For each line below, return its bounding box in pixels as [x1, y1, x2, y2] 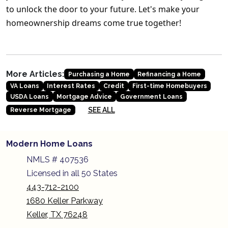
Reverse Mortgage [10, 106, 71, 114]
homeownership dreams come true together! [6, 17, 181, 28]
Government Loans [120, 93, 183, 100]
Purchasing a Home [68, 70, 130, 78]
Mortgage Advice [56, 93, 112, 100]
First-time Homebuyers [132, 82, 207, 90]
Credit [103, 82, 124, 90]
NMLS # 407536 [26, 154, 91, 164]
